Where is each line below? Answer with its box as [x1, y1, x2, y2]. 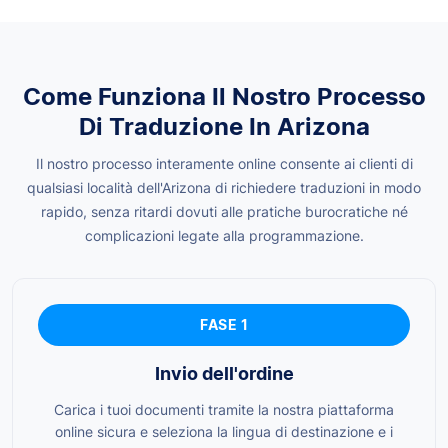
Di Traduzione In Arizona [78, 111, 370, 141]
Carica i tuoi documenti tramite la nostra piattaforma [54, 400, 394, 418]
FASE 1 [200, 315, 248, 333]
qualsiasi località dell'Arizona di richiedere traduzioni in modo [27, 178, 421, 196]
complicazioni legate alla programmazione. [84, 226, 364, 244]
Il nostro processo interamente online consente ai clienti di [35, 154, 413, 172]
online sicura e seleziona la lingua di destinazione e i [55, 422, 393, 440]
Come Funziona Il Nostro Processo [22, 81, 426, 111]
